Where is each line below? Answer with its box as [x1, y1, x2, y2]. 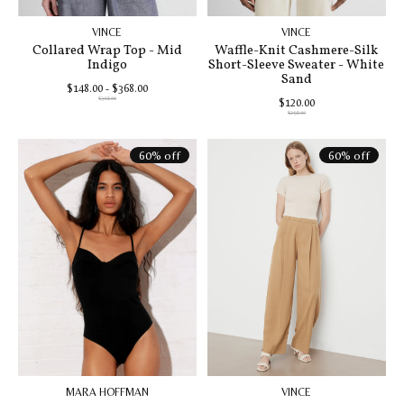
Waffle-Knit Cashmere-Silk [215, 41, 379, 60]
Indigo [87, 55, 127, 74]
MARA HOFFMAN [65, 386, 149, 399]
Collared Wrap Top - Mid [32, 41, 182, 60]
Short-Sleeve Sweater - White [208, 55, 385, 74]
